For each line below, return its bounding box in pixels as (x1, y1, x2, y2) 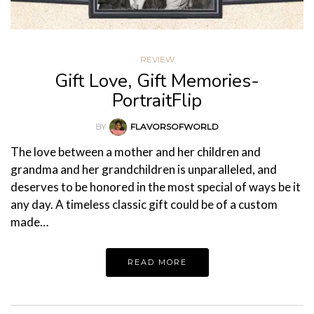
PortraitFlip (112, 88, 202, 113)
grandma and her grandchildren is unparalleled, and (11, 162, 277, 177)
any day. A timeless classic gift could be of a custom (11, 197, 278, 212)
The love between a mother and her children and (11, 144, 261, 160)
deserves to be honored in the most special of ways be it (11, 179, 301, 195)
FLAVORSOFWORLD (130, 121, 219, 132)
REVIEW (139, 54, 175, 64)
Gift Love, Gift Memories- (55, 69, 259, 93)
